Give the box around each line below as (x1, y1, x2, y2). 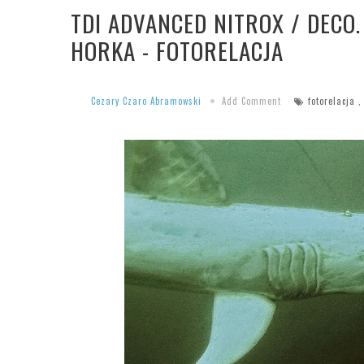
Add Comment (222, 94, 281, 108)
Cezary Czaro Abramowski (91, 94, 201, 108)
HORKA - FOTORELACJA (71, 32, 284, 67)
